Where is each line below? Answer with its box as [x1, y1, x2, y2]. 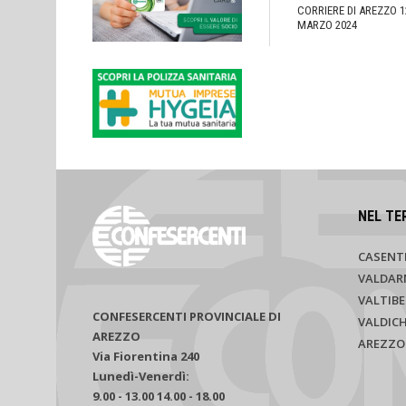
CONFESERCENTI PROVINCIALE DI [92, 307, 281, 324]
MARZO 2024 [297, 18, 357, 33]
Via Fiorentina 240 [92, 347, 199, 364]
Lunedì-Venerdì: [92, 367, 189, 384]
